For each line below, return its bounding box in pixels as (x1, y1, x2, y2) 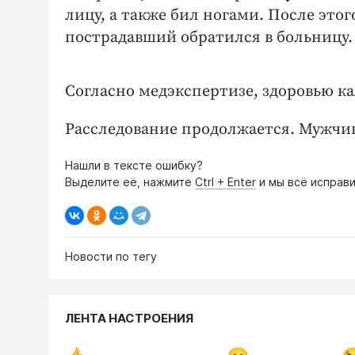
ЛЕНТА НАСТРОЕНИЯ (65, 311, 193, 326)
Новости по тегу (65, 250, 157, 264)
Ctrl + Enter (195, 175, 256, 189)
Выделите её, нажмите (65, 175, 195, 189)
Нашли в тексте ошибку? (65, 158, 203, 173)
